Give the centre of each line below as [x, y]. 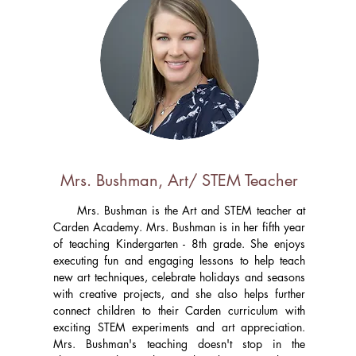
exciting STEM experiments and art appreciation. [180, 327]
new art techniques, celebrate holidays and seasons [180, 277]
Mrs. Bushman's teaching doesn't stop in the [180, 344]
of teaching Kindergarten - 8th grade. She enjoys [180, 244]
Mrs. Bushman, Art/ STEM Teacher [180, 180]
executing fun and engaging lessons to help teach [180, 260]
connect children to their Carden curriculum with [180, 310]
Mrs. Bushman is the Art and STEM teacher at [180, 210]
